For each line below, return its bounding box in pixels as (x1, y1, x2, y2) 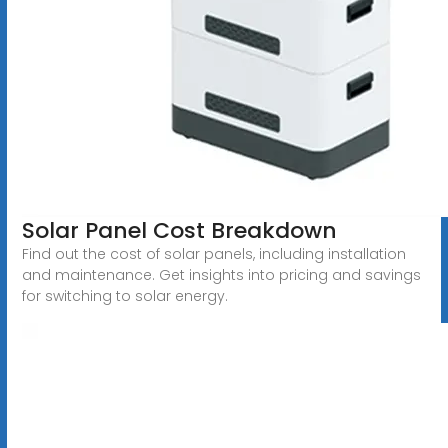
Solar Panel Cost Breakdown (21, 214, 337, 246)
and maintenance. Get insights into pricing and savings (21, 264, 421, 285)
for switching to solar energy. (21, 285, 228, 306)
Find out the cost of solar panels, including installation (21, 243, 406, 264)
